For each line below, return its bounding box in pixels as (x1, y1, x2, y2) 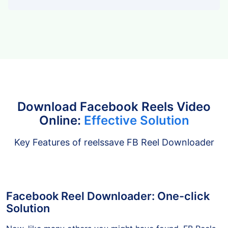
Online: (39, 120, 84, 135)
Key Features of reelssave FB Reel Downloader (14, 144, 214, 155)
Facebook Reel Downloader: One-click (6, 196, 210, 210)
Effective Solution (83, 120, 189, 135)
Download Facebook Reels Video (17, 106, 211, 122)
